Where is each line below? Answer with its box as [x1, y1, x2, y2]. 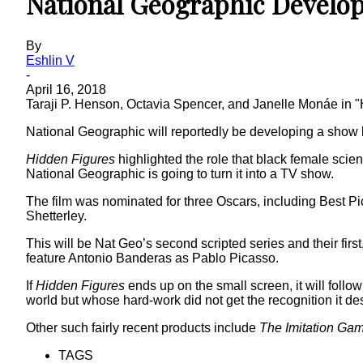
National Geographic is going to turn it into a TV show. [26, 166, 334, 181]
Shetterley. [26, 208, 87, 223]
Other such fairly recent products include [26, 320, 259, 335]
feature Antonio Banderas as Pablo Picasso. [26, 250, 279, 265]
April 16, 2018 [26, 82, 106, 96]
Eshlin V [26, 53, 75, 67]
